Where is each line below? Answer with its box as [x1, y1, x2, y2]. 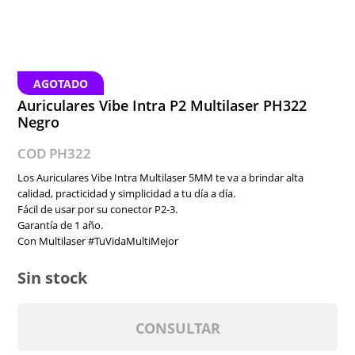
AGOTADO [33, 76, 89, 91]
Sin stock [17, 267, 88, 288]
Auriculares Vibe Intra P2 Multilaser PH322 [17, 96, 307, 115]
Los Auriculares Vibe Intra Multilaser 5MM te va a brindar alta [17, 170, 304, 185]
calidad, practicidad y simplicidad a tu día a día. [17, 186, 236, 200]
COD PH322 [17, 144, 92, 162]
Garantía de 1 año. [17, 218, 104, 232]
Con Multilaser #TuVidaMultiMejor [17, 234, 179, 248]
